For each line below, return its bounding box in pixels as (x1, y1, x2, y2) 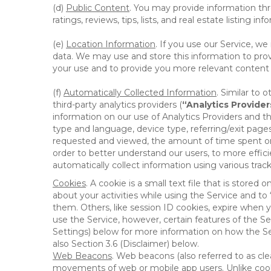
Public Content (66, 2, 129, 13)
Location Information (66, 39, 155, 50)
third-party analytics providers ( (53, 99, 182, 110)
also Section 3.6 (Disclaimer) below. (53, 238, 199, 249)
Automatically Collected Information (64, 87, 217, 98)
